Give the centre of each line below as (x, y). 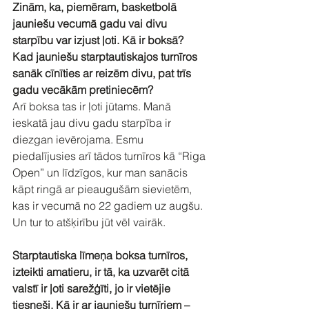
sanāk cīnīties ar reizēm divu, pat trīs (103, 73)
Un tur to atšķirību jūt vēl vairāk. (89, 222)
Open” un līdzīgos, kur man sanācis (101, 172)
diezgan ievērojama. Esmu (79, 139)
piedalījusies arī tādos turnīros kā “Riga (110, 156)
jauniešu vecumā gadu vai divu (91, 23)
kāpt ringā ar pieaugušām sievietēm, (103, 189)
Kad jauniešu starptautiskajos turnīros (106, 56)
